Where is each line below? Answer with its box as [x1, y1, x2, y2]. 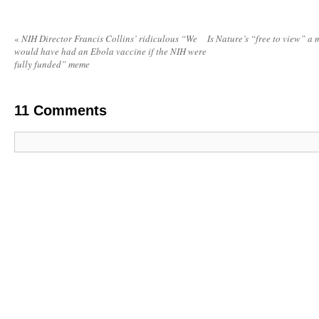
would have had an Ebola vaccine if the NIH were [14, 45, 206, 58]
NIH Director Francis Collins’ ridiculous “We [19, 32, 197, 46]
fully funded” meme [14, 58, 90, 71]
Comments [29, 103, 107, 119]
